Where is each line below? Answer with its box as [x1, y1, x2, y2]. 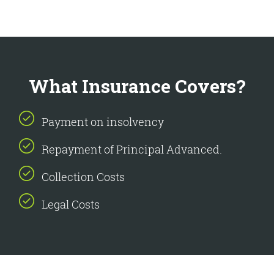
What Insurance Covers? [28, 74, 246, 98]
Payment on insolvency [42, 114, 164, 129]
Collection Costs [42, 169, 125, 184]
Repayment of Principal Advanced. [42, 142, 222, 157]
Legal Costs [42, 197, 100, 212]
